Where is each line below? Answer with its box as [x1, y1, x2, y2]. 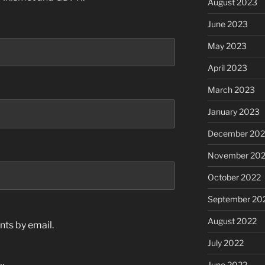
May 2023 [207, 41, 247, 51]
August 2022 [207, 216, 257, 227]
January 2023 [207, 106, 260, 117]
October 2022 [207, 172, 261, 183]
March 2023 [207, 85, 255, 95]
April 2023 [207, 63, 247, 73]
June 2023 [207, 19, 248, 30]
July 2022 [207, 238, 244, 248]
